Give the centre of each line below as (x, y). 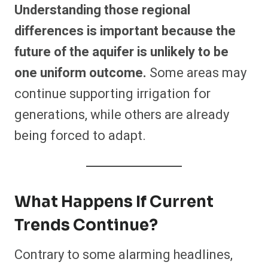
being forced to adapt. (80, 135)
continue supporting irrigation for (112, 94)
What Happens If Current (114, 202)
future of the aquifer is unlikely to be (121, 52)
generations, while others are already (122, 115)
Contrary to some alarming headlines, (124, 255)
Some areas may (197, 73)
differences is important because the (125, 31)
